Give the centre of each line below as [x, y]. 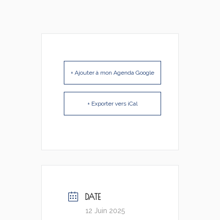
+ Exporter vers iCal [112, 104]
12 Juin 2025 [105, 211]
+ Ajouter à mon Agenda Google [112, 73]
